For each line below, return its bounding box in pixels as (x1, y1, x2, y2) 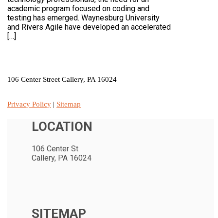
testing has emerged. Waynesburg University (7, 13, 160, 22)
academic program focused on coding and (7, 3, 149, 13)
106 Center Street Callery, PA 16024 (7, 75, 117, 84)
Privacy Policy (7, 100, 51, 109)
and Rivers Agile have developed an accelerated (7, 22, 171, 32)
